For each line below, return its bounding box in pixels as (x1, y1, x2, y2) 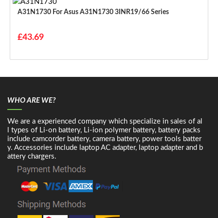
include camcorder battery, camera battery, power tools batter (7, 135, 201, 143)
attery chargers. (7, 153, 56, 161)
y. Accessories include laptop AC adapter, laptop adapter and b (7, 144, 203, 152)
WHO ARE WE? (7, 97, 55, 105)
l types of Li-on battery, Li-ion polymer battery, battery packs (7, 127, 200, 134)
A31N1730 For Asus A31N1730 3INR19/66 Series (53, 9, 169, 16)
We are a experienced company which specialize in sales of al (7, 118, 202, 126)
